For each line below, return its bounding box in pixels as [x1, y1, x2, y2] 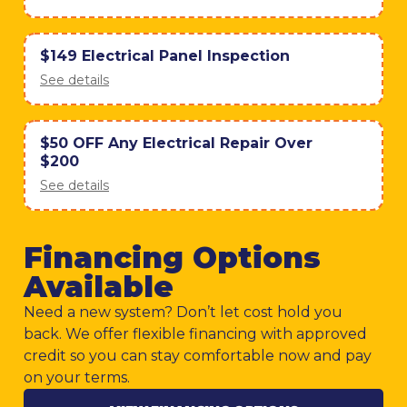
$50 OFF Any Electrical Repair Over [40, 134, 313, 153]
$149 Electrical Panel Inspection [40, 47, 290, 65]
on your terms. [24, 369, 130, 387]
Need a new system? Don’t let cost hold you [24, 303, 342, 322]
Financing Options [24, 240, 321, 276]
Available [24, 269, 174, 305]
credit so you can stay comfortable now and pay [24, 347, 372, 365]
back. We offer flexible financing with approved [24, 325, 367, 343]
